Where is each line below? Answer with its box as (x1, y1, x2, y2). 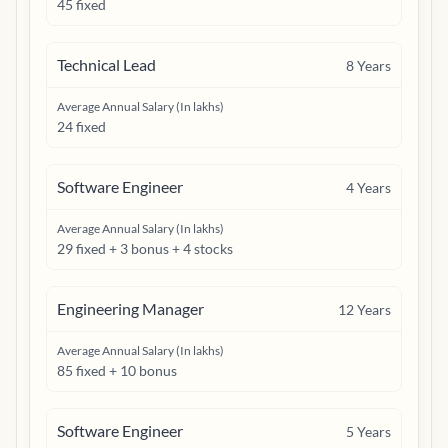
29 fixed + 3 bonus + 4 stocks (57, 240, 233, 257)
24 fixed (57, 118, 106, 135)
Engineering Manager (57, 299, 204, 318)
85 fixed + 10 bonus (57, 362, 177, 379)
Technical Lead (57, 55, 156, 74)
